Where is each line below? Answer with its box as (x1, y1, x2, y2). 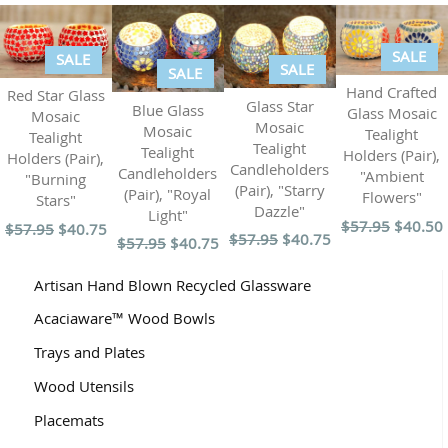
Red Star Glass (6, 85, 105, 106)
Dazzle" (254, 200, 306, 221)
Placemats (33, 409, 104, 430)
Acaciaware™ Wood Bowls (33, 308, 215, 329)
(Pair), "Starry (234, 179, 325, 200)
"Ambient (359, 166, 424, 187)
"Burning (25, 169, 87, 190)
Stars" (35, 190, 76, 211)
